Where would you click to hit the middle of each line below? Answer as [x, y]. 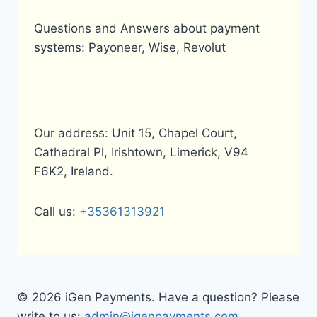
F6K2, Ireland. [74, 171]
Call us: [57, 212]
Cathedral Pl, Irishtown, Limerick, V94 [141, 152]
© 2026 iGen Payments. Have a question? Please [158, 297]
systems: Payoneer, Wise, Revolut [130, 47]
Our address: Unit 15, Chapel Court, [136, 133]
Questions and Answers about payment [147, 28]
